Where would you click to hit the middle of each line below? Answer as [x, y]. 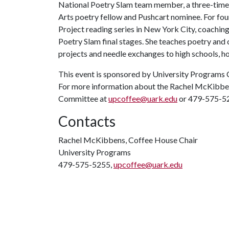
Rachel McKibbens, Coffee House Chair [128, 140]
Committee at [83, 98]
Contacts [87, 121]
